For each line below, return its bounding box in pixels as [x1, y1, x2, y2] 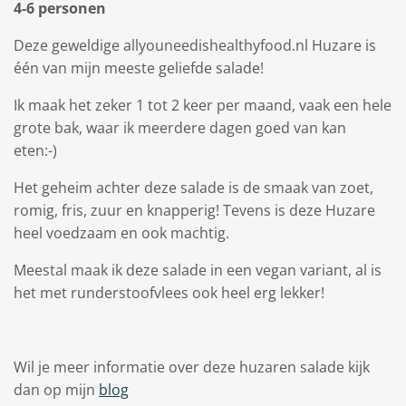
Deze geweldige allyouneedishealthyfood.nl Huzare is [14, 35, 376, 55]
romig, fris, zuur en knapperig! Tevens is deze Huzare [14, 200, 375, 220]
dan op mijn [14, 380, 99, 400]
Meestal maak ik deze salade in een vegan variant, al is [14, 260, 382, 280]
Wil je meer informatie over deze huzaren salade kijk [14, 357, 370, 377]
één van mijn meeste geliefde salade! [14, 58, 264, 78]
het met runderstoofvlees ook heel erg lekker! [14, 283, 328, 303]
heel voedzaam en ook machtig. [14, 223, 233, 243]
